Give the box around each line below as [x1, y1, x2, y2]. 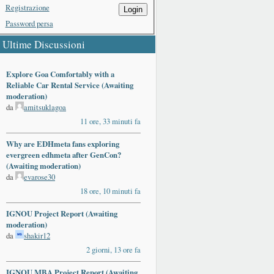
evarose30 [24, 171, 55, 183]
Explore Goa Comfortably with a [6, 68, 114, 80]
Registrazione [5, 2, 50, 13]
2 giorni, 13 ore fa [86, 244, 141, 256]
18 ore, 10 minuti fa [80, 185, 141, 197]
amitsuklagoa [24, 102, 66, 113]
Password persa [5, 18, 53, 29]
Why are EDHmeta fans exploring [6, 138, 119, 150]
